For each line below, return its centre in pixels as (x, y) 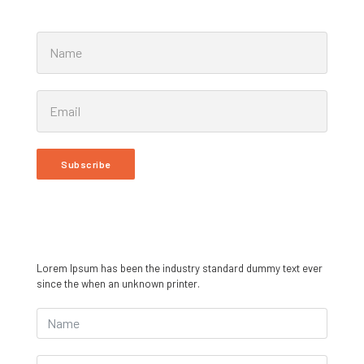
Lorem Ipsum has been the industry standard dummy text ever (180, 268)
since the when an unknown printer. (118, 284)
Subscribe (86, 164)
